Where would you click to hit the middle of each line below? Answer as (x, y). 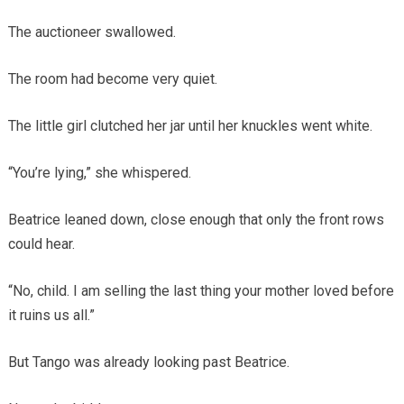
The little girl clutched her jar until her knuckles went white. (190, 125)
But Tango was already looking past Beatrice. (148, 362)
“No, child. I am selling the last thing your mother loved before (201, 290)
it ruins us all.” (51, 315)
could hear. (41, 243)
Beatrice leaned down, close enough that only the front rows (196, 219)
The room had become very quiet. (112, 78)
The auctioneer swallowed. (92, 32)
